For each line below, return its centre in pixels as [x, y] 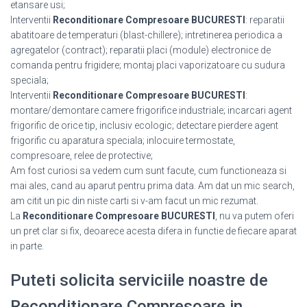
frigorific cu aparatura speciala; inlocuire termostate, [123, 140]
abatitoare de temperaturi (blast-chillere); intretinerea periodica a [146, 35]
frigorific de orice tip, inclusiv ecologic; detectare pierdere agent [144, 125]
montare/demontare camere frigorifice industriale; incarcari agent [151, 110]
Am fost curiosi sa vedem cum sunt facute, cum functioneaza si [148, 171]
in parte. [27, 246]
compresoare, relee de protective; [82, 156]
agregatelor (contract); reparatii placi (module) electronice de [140, 50]
